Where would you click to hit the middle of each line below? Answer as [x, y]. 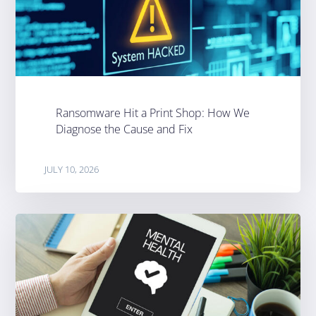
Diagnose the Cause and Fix [124, 129]
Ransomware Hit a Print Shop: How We [152, 113]
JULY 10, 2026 [71, 169]
